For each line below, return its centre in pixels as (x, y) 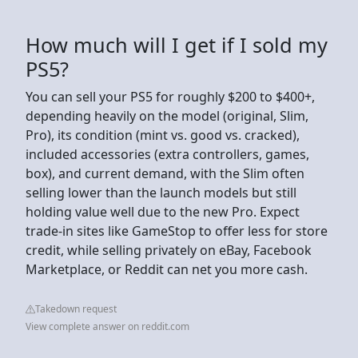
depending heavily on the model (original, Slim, (167, 115)
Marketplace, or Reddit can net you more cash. (167, 269)
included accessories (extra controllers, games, (167, 154)
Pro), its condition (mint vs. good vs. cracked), (163, 135)
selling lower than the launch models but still (161, 192)
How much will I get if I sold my (177, 44)
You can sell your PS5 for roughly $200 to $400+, (170, 96)
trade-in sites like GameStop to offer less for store (177, 231)
